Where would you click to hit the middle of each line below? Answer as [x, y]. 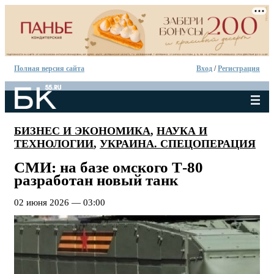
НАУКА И [182, 131]
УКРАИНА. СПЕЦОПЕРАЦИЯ [178, 143]
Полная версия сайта [49, 68]
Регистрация [239, 68]
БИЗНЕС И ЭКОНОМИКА [82, 131]
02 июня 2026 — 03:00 [60, 203]
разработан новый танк [96, 180]
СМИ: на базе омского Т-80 [109, 167]
